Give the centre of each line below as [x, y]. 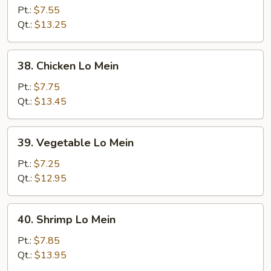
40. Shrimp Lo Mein [67, 220]
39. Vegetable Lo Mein [76, 143]
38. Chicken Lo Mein [68, 66]
